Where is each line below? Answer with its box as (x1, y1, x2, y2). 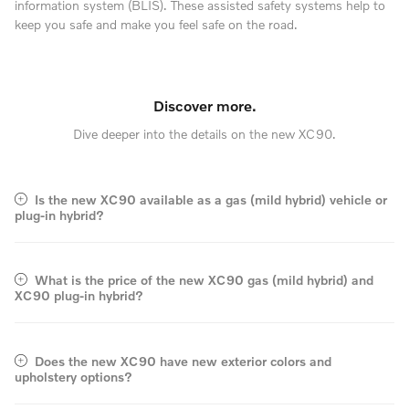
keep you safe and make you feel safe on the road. (15, 16, 298, 32)
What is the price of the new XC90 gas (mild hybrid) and (35, 272, 373, 288)
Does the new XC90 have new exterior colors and (35, 352, 331, 369)
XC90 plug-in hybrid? (15, 288, 143, 303)
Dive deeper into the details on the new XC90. (73, 126, 336, 142)
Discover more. (152, 96, 257, 114)
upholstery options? (15, 368, 132, 384)
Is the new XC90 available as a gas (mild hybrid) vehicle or (35, 191, 387, 207)
